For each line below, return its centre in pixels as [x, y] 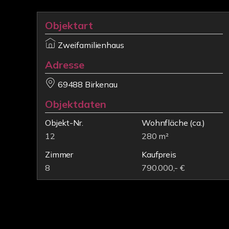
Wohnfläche [165, 123]
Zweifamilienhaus [91, 45]
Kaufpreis [159, 154]
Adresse [65, 65]
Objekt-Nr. [64, 123]
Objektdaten [76, 104]
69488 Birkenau [87, 84]
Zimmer [59, 154]
